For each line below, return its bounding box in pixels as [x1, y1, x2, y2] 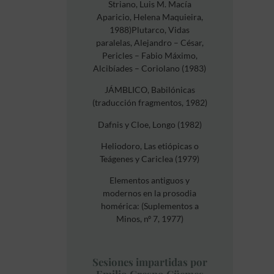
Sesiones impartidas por [92, 255, 207, 269]
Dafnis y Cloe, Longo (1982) [97, 119, 202, 130]
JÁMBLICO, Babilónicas [104, 84, 195, 95]
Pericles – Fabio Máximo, [102, 50, 198, 61]
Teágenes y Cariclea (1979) [100, 153, 200, 164]
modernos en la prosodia [103, 188, 197, 199]
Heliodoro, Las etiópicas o [100, 140, 199, 151]
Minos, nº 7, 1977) [116, 213, 183, 224]
